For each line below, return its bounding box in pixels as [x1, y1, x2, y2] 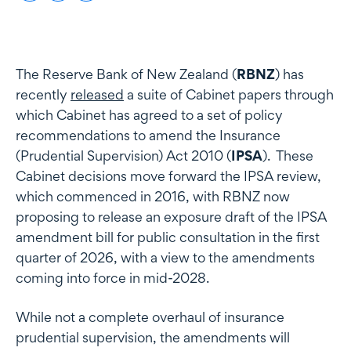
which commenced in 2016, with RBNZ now [16, 187, 290, 204]
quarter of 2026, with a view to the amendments [16, 248, 315, 266]
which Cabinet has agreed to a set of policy [16, 106, 283, 123]
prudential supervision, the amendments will [16, 328, 290, 346]
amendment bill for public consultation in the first [16, 228, 320, 245]
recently [16, 85, 71, 103]
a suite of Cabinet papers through [124, 85, 334, 103]
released [71, 85, 124, 103]
